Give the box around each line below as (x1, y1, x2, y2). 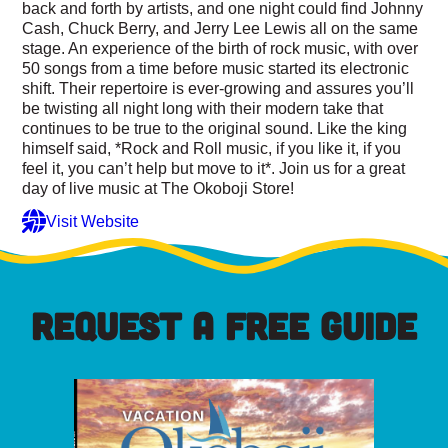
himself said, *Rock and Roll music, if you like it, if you (22, 139, 402, 158)
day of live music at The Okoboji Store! (22, 179, 295, 198)
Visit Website (46, 211, 140, 230)
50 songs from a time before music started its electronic (22, 59, 410, 78)
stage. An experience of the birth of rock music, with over (22, 39, 419, 58)
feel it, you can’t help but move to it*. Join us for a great (22, 159, 406, 178)
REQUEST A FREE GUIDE (31, 303, 417, 348)
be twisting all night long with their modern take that (22, 99, 384, 118)
